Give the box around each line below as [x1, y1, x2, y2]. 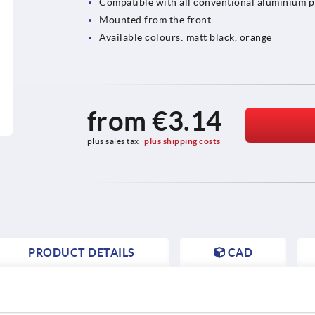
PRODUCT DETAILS [28, 245, 135, 259]
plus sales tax [86, 136, 141, 146]
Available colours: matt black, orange [99, 31, 272, 43]
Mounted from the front [99, 13, 212, 25]
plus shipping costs [144, 136, 221, 146]
